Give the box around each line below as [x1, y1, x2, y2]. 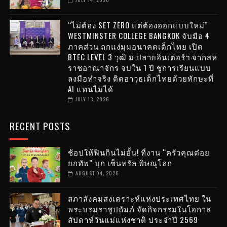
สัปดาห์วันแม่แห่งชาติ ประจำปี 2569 [67, 214, 198, 225]
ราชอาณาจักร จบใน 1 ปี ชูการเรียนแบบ [67, 62, 211, 73]
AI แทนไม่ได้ [67, 83, 113, 95]
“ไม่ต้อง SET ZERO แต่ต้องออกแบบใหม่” [67, 19, 208, 31]
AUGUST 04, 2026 [75, 169, 119, 177]
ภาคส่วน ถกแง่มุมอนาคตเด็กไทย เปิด [67, 41, 203, 52]
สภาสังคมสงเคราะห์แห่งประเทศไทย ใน [67, 193, 211, 204]
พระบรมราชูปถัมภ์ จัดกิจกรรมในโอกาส [67, 203, 211, 215]
